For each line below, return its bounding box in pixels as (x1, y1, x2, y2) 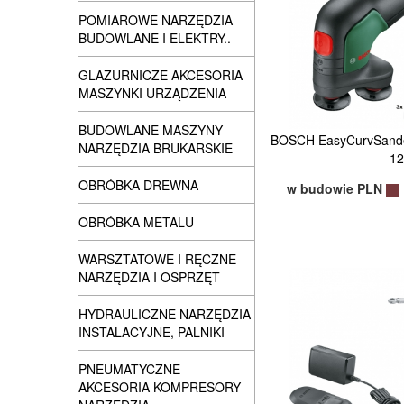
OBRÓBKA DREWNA (78, 176, 198, 194)
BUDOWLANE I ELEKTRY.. (78, 29, 231, 47)
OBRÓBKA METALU (78, 213, 194, 231)
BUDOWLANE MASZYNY (78, 121, 223, 139)
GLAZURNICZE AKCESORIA (78, 66, 243, 84)
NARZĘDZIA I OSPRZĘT (78, 268, 220, 286)
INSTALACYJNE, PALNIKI (78, 323, 225, 341)
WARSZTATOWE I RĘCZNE (78, 250, 236, 268)
